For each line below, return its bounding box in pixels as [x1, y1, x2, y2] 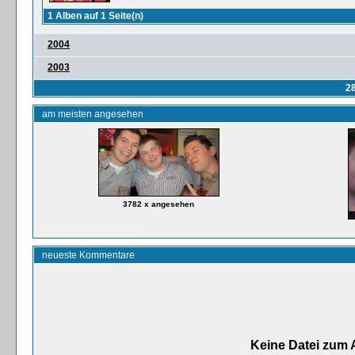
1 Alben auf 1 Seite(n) [48, 10, 143, 21]
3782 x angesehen [123, 200, 194, 208]
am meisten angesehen [42, 109, 143, 120]
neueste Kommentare [42, 250, 135, 261]
